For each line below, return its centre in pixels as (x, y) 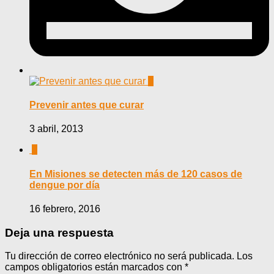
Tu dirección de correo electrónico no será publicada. (120, 256)
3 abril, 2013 (56, 129)
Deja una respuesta (59, 232)
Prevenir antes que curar (87, 105)
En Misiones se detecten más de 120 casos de (136, 174)
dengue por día (65, 185)
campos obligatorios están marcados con (95, 267)
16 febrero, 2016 (65, 209)
